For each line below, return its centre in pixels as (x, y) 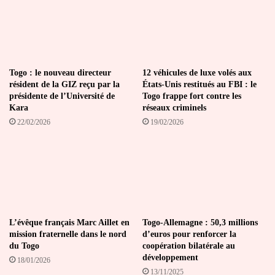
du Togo (24, 246)
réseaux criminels (174, 107)
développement (170, 258)
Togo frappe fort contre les (192, 96)
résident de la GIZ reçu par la (64, 84)
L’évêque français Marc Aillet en (69, 223)
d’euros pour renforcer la (189, 234)
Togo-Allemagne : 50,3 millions (200, 223)
